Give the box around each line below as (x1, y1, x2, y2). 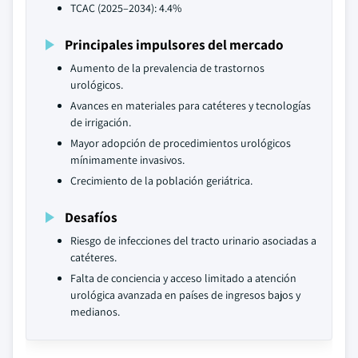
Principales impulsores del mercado (65, 35, 284, 54)
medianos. (70, 304, 120, 319)
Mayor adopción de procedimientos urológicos (70, 136, 291, 150)
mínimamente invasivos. (70, 153, 185, 167)
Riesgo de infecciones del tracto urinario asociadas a (70, 233, 316, 248)
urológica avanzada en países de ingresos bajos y (70, 288, 300, 302)
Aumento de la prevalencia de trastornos (70, 61, 265, 75)
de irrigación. (70, 115, 131, 129)
